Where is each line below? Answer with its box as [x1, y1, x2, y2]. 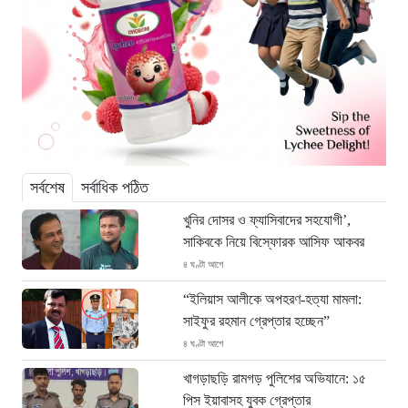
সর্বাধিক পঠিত [81, 178, 148, 198]
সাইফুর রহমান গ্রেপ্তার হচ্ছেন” [182, 313, 330, 330]
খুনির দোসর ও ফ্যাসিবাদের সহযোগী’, [182, 212, 351, 229]
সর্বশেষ [30, 178, 65, 198]
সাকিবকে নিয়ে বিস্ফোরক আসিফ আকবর [182, 234, 364, 250]
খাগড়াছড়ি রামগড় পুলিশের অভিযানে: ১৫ [182, 371, 366, 387]
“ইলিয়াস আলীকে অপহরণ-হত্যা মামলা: [182, 291, 362, 308]
